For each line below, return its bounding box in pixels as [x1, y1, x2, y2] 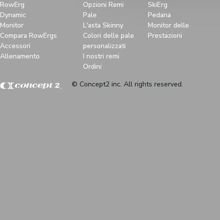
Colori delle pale [83, 31, 134, 40]
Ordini [83, 62, 102, 71]
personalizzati [83, 41, 126, 51]
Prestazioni [148, 31, 182, 40]
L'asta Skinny [83, 21, 123, 30]
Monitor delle [148, 21, 189, 30]
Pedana [148, 10, 171, 20]
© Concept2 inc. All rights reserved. [72, 80, 183, 89]
